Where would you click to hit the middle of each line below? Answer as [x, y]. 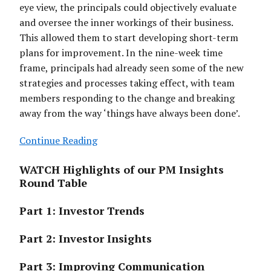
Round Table [53, 183]
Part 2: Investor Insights [86, 239]
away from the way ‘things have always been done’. [130, 113]
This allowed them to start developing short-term [129, 38]
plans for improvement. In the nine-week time [121, 53]
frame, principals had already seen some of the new [132, 68]
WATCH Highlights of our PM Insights [122, 170]
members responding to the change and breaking [127, 98]
